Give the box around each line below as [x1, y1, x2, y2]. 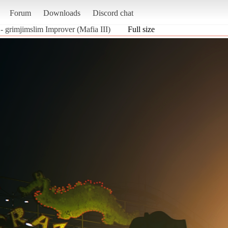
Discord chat [92, 8, 133, 17]
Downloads [43, 8, 80, 17]
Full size [128, 24, 155, 34]
